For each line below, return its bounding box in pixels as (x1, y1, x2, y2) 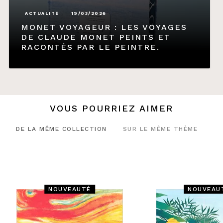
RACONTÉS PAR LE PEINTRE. (21, 42, 160, 52)
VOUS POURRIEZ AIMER (50, 103, 173, 113)
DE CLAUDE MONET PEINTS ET (21, 32, 171, 42)
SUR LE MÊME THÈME (122, 125, 198, 133)
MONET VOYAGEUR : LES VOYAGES (21, 22, 188, 32)
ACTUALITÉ (25, 11, 59, 16)
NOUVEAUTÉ (48, 185, 91, 193)
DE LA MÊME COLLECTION (16, 125, 107, 133)
